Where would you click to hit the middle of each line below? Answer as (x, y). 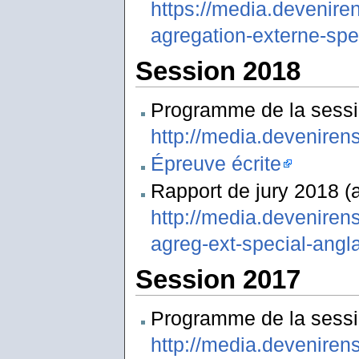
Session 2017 (218, 280)
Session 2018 (218, 71)
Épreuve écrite (216, 164)
